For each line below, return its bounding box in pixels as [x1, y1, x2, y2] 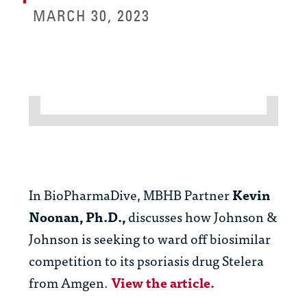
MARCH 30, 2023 [33, 6, 150, 26]
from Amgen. [29, 271, 111, 293]
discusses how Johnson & [128, 206, 278, 228]
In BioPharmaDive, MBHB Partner [29, 184, 232, 206]
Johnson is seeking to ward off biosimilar [29, 228, 271, 249]
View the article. [111, 271, 214, 293]
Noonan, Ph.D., [29, 206, 128, 228]
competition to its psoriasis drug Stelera [29, 249, 264, 271]
